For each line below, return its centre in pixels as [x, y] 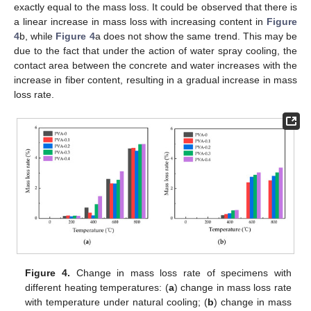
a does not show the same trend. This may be [196, 36]
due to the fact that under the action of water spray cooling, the [155, 51]
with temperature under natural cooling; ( [117, 302]
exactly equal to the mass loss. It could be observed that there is [155, 7]
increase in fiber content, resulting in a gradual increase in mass [155, 80]
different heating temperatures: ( [97, 287]
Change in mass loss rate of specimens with [180, 272]
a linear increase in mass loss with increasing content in [140, 22]
